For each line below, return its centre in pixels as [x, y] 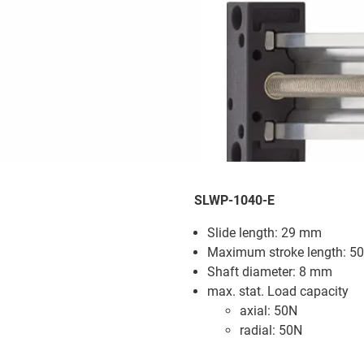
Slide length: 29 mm [264, 232]
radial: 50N [271, 330]
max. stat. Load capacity [278, 291]
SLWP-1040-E [234, 200]
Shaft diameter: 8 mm [270, 271]
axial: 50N [269, 310]
